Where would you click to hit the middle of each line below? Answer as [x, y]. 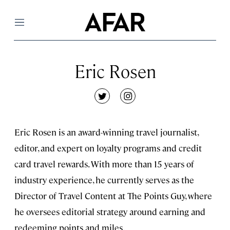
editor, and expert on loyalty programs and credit [108, 148]
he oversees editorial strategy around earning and [110, 212]
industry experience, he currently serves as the [104, 180]
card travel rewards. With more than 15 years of [104, 164]
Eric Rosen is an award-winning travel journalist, [106, 132]
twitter [116, 101]
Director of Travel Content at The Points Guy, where [113, 196]
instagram [148, 101]
